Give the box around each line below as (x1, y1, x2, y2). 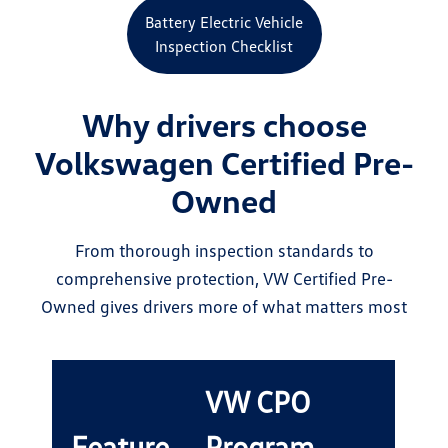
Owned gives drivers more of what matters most (41, 295, 407, 318)
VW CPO (205, 383, 311, 421)
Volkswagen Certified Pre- (34, 143, 414, 183)
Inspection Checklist (155, 36, 293, 57)
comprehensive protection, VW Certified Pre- (55, 267, 393, 290)
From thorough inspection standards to (74, 239, 374, 262)
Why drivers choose (81, 105, 367, 145)
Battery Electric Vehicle (145, 12, 303, 33)
